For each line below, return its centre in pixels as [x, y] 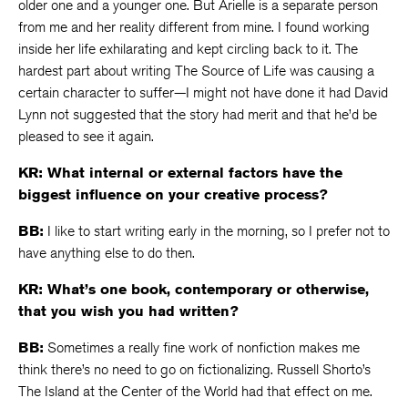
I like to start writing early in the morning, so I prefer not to [217, 231]
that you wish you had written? [128, 311]
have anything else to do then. [107, 253]
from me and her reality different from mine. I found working [194, 27]
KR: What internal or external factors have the [180, 173]
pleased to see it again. [86, 136]
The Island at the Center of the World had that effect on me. [195, 391]
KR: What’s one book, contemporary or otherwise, [194, 289]
